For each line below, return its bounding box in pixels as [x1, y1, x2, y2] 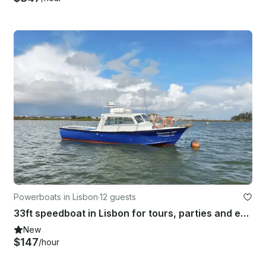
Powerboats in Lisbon [14, 192, 98, 202]
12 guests [100, 192, 136, 202]
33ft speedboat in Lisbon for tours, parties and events [240, 207, 249, 220]
